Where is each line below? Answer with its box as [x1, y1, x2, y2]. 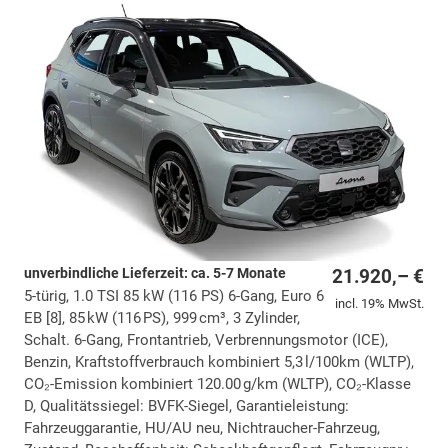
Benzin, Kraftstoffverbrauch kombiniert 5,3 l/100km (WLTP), [24, 352, 414, 371]
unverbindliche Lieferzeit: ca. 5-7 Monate [24, 264, 286, 281]
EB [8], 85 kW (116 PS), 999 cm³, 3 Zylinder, [24, 308, 300, 327]
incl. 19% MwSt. [335, 295, 424, 311]
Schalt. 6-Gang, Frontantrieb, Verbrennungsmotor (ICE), [24, 330, 388, 349]
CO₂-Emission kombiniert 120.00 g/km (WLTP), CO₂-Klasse [24, 374, 411, 393]
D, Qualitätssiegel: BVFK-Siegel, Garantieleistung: [24, 396, 349, 415]
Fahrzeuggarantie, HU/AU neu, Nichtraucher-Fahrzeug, [24, 418, 380, 437]
